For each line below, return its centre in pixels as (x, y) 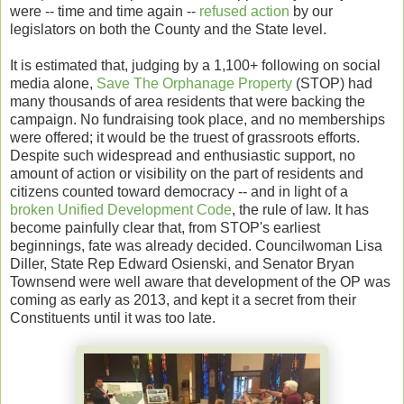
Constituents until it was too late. (113, 317)
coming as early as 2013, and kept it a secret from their (183, 299)
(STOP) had (332, 83)
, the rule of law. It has (300, 209)
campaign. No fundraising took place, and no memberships (197, 119)
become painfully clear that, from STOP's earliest (165, 227)
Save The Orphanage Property (194, 83)
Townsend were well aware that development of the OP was (200, 281)
